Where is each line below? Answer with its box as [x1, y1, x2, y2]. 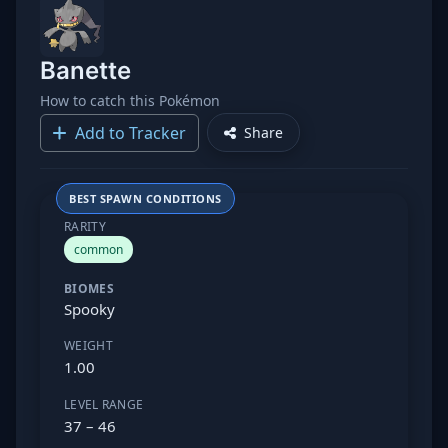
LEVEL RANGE [64, 396, 144, 413]
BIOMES [64, 280, 114, 297]
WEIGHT [64, 337, 113, 354]
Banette [40, 56, 131, 85]
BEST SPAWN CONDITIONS [69, 191, 222, 206]
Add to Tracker [75, 121, 186, 144]
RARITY [64, 218, 106, 235]
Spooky [64, 299, 115, 319]
